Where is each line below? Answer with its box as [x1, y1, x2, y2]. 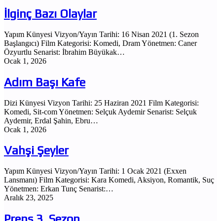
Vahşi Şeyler [4, 144, 69, 157]
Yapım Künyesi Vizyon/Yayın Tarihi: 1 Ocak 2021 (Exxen [4, 167, 186, 176]
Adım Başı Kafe [4, 75, 85, 89]
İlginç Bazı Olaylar [4, 6, 97, 20]
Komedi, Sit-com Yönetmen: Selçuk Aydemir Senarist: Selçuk [4, 107, 197, 116]
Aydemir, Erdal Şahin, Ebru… [4, 116, 98, 125]
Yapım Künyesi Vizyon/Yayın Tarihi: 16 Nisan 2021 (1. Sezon [4, 30, 199, 38]
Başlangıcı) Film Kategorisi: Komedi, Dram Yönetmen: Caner [4, 38, 197, 47]
